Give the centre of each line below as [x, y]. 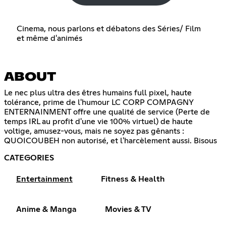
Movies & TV [128, 210]
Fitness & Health [133, 179]
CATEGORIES [29, 158]
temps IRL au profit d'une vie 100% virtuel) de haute [98, 122]
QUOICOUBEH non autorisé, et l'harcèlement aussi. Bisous [110, 141]
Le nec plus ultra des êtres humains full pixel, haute [98, 93]
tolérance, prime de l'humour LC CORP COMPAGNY [99, 103]
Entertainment [44, 179]
